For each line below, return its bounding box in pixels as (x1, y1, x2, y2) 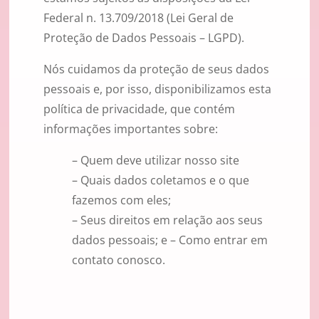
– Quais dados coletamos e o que (72, 172, 249, 189)
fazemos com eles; (72, 192, 171, 209)
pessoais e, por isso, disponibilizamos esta (43, 81, 271, 98)
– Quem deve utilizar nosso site (72, 152, 239, 169)
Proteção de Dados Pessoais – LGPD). (43, 30, 244, 46)
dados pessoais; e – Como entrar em (72, 232, 268, 249)
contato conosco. (72, 252, 165, 268)
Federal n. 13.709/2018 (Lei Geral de (43, 10, 234, 26)
